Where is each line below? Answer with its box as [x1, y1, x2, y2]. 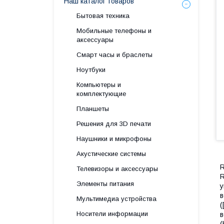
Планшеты [76, 105, 109, 112]
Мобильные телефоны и [76, 27, 151, 34]
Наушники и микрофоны [76, 135, 151, 142]
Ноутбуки [76, 66, 105, 73]
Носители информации [76, 210, 148, 217]
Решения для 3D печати [76, 120, 151, 127]
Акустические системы [76, 150, 146, 157]
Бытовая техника [76, 12, 129, 19]
